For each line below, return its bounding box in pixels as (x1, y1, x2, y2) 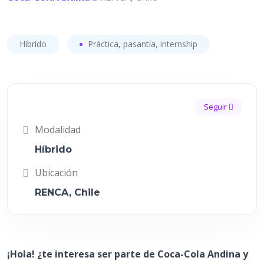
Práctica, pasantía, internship (85, 38, 197, 49)
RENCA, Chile (35, 187, 100, 198)
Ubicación (35, 166, 78, 179)
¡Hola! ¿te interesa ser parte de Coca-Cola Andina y (7, 247, 248, 260)
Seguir (204, 101, 229, 112)
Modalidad (35, 123, 81, 136)
